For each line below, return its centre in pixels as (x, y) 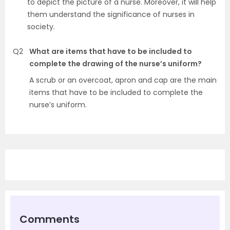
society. (41, 27)
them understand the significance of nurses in (111, 14)
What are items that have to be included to (111, 51)
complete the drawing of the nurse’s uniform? (116, 64)
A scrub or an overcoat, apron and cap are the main (123, 80)
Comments (50, 219)
